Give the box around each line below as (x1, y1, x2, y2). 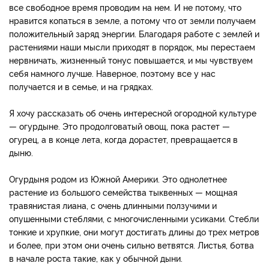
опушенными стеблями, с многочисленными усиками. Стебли (9, 212, 259, 224)
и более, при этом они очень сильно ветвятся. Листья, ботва (9, 238, 254, 250)
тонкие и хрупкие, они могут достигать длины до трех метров (9, 225, 259, 237)
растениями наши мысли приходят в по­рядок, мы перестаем (9, 40, 255, 52)
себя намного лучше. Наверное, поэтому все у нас (9, 67, 216, 79)
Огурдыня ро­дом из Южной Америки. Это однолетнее (9, 172, 227, 184)
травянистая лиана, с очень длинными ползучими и (9, 199, 217, 211)
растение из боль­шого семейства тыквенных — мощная (9, 186, 237, 198)
